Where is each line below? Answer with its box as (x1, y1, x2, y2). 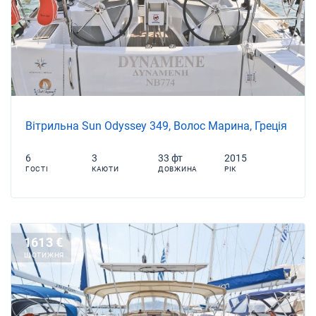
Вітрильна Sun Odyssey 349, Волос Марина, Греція (25, 119, 287, 133)
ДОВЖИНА (158, 164, 197, 173)
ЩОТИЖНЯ (24, 250, 64, 259)
